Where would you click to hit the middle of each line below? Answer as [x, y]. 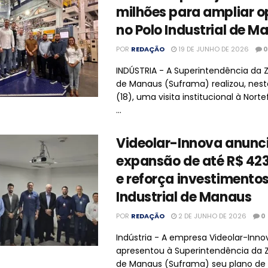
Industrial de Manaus [184, 197]
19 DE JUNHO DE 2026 [213, 49]
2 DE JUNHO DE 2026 [211, 216]
